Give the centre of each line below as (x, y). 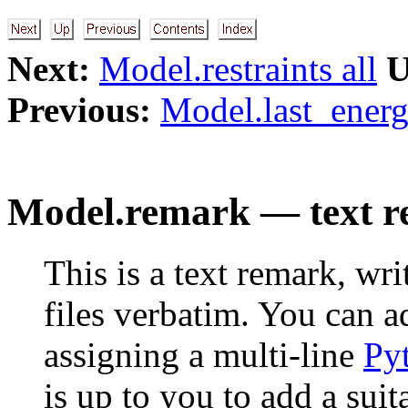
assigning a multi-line (204, 354)
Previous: (79, 110)
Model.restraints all (238, 69)
